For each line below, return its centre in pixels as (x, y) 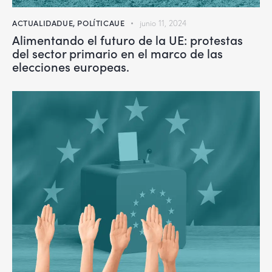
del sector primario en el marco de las (117, 53)
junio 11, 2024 (163, 23)
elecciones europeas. (72, 66)
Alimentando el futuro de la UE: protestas (127, 39)
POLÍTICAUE (101, 22)
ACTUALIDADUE (43, 22)
